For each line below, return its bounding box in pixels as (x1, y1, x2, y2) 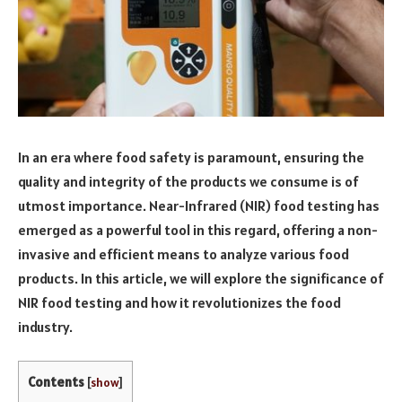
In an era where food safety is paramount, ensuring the (18, 147, 364, 166)
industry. (18, 317, 73, 336)
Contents (28, 373, 84, 391)
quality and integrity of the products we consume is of (18, 171, 359, 190)
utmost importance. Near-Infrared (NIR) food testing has (18, 196, 380, 214)
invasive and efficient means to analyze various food (18, 244, 349, 263)
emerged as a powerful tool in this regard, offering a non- (18, 220, 378, 239)
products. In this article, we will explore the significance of (18, 268, 384, 287)
